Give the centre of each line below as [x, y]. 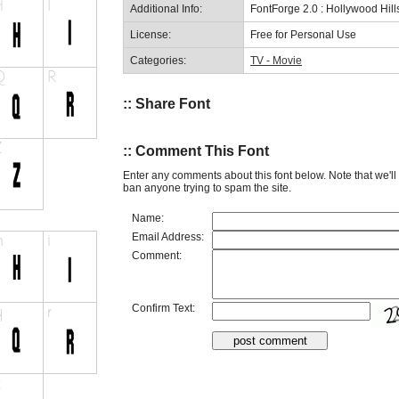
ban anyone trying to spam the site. [207, 187]
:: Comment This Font [196, 151]
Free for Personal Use [303, 34]
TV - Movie [276, 60]
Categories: [158, 60]
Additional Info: [166, 8]
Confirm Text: [163, 308]
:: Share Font [167, 103]
